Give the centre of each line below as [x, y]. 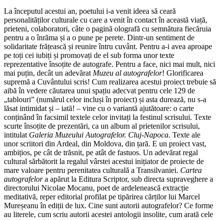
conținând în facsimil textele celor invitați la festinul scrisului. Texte [108, 117]
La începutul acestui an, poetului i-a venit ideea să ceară [90, 11]
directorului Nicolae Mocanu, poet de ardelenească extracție [96, 188]
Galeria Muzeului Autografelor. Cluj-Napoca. [100, 135]
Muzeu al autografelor [127, 73]
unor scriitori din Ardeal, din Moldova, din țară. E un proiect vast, [105, 143]
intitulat [16, 135]
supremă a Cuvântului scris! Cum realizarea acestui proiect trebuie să [110, 82]
